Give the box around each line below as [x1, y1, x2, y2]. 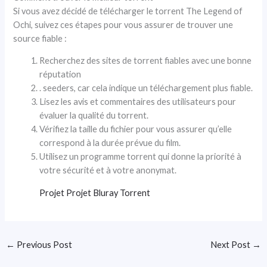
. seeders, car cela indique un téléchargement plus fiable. [39, 83, 253, 94]
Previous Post [14, 240, 72, 250]
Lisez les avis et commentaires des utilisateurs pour [39, 97, 237, 107]
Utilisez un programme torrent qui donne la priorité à [39, 151, 242, 162]
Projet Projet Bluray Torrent [39, 187, 151, 198]
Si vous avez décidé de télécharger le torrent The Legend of [13, 5, 243, 16]
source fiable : [13, 33, 67, 44]
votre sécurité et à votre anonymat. [39, 165, 177, 176]
